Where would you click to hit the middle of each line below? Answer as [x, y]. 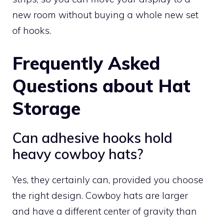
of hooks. [32, 30]
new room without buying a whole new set [105, 14]
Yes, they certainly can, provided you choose [108, 180]
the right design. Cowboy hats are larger [100, 196]
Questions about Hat [101, 86]
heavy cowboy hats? [78, 154]
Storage [46, 109]
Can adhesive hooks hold [92, 138]
